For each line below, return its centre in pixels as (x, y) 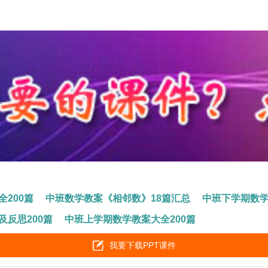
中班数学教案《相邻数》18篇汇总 (118, 198)
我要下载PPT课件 (142, 245)
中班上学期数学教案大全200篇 (130, 219)
